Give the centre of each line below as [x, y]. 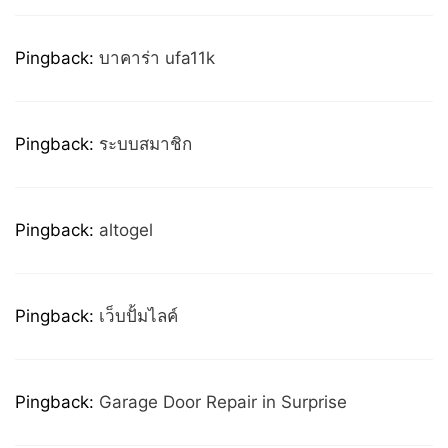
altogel [126, 230]
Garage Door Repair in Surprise [223, 402]
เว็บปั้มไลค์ [138, 316]
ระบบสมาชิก [145, 144]
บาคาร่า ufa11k [157, 58]
